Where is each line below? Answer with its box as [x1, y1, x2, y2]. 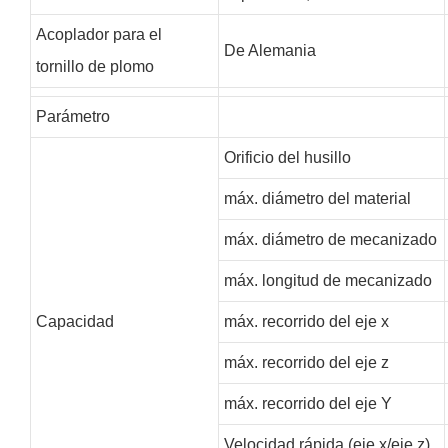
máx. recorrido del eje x [223, 312, 389, 330]
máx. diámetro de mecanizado [223, 230, 437, 248]
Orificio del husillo [223, 148, 351, 166]
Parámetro [35, 107, 110, 125]
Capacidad [35, 312, 114, 330]
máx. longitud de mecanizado [223, 271, 432, 289]
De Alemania [223, 41, 316, 59]
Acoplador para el [35, 25, 162, 43]
